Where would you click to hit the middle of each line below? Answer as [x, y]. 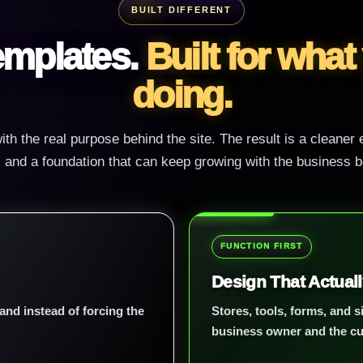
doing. [181, 94]
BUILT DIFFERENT [181, 10]
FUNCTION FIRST [262, 246]
